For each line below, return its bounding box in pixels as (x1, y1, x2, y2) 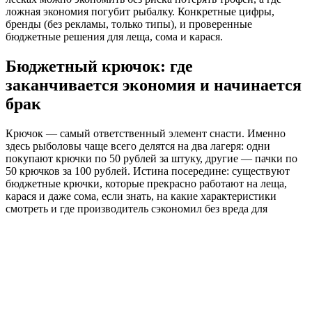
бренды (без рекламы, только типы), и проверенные (6, 18, 252, 31)
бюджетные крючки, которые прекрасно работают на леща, (6, 177, 287, 189)
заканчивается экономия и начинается (6, 76, 302, 95)
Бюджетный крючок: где (6, 57, 193, 76)
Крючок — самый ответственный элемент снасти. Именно (6, 127, 286, 139)
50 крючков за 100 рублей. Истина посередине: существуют (6, 164, 290, 177)
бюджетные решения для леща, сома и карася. (6, 31, 223, 43)
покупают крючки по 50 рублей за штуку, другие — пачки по (6, 152, 297, 164)
